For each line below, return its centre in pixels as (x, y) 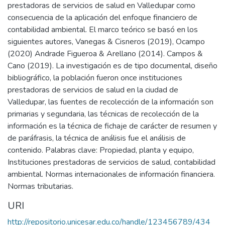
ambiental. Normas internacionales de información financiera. (111, 174)
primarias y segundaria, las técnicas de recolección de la (103, 114)
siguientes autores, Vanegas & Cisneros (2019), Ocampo (106, 41)
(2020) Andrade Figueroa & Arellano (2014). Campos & (105, 53)
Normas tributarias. (40, 186)
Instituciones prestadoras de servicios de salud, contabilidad (111, 162)
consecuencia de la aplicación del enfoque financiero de (102, 17)
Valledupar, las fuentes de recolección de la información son (110, 102)
